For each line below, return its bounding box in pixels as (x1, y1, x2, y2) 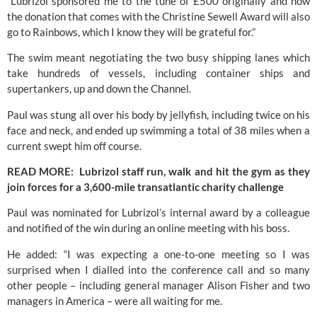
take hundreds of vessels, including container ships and (7, 67, 310, 80)
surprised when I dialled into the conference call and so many (7, 263, 310, 276)
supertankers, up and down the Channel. (7, 82, 191, 96)
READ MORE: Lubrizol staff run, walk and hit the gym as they (7, 165, 310, 178)
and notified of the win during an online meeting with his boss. (7, 221, 289, 235)
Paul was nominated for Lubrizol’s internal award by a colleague (7, 206, 310, 219)
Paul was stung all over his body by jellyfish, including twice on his (7, 108, 310, 121)
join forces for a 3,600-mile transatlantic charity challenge (7, 180, 284, 194)
